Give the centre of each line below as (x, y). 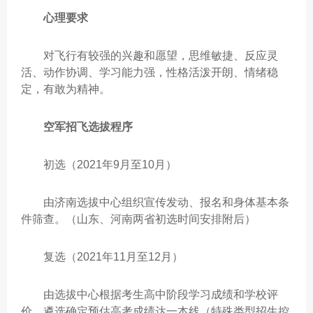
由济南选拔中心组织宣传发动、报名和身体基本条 (155, 202)
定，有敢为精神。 (66, 89)
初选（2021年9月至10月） (99, 165)
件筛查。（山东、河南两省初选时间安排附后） (138, 219)
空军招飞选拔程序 (88, 127)
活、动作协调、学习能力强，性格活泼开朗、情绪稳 (150, 72)
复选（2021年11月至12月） (102, 257)
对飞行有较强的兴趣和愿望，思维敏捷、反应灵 (150, 56)
